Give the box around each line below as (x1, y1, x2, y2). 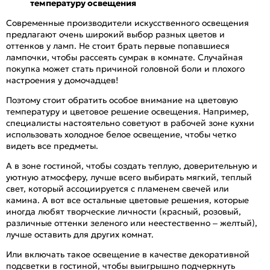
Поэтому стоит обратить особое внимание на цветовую (6, 94, 238, 105)
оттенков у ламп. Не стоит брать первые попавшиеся (6, 40, 230, 51)
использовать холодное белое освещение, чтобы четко (6, 128, 236, 140)
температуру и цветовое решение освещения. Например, (6, 105, 249, 117)
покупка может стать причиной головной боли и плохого (6, 63, 245, 74)
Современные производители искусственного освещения (6, 17, 249, 28)
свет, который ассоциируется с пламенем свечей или (6, 183, 229, 194)
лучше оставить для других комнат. (6, 228, 154, 240)
